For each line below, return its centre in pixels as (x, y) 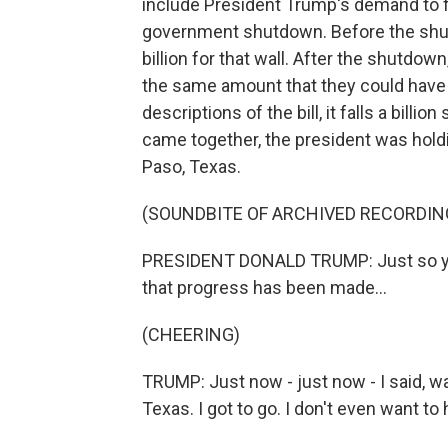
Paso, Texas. (191, 166)
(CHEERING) (191, 334)
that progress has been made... (264, 287)
